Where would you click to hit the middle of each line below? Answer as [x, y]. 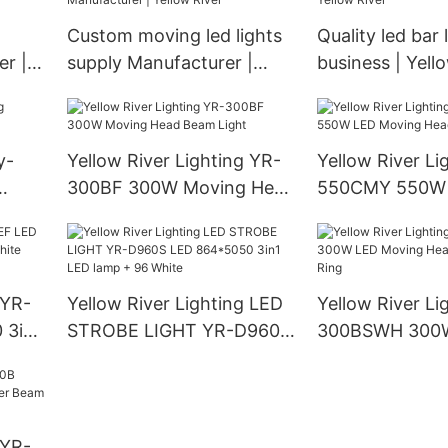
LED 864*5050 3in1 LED [168, 358]
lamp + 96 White [136, 385]
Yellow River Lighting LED [174, 304]
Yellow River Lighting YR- [173, 161]
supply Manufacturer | [159, 63]
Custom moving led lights [174, 36]
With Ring [357, 385]
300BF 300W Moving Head [180, 188]
